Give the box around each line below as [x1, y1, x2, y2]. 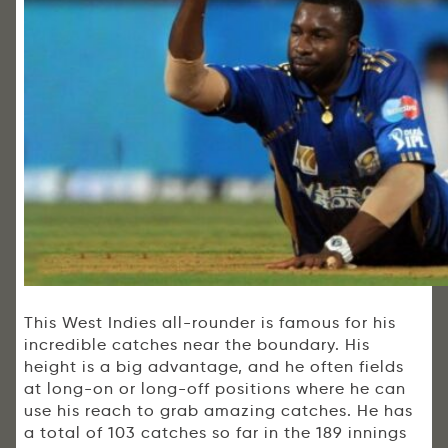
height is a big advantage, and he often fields [24, 357, 404, 377]
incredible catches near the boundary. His [24, 335, 370, 355]
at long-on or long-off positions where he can [24, 379, 406, 399]
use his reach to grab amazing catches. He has [24, 401, 413, 421]
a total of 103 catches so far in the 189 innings [24, 423, 407, 443]
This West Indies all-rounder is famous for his [24, 313, 396, 333]
